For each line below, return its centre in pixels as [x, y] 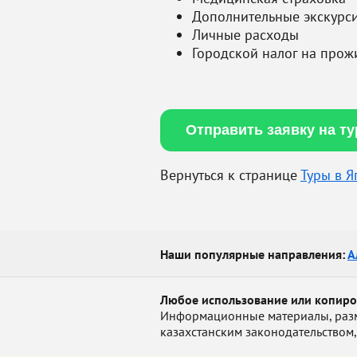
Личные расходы [245, 35]
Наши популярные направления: [254, 254]
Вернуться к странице [230, 175]
